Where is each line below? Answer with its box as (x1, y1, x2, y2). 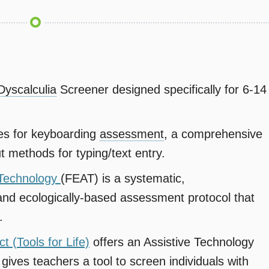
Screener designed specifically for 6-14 (56, 82, 267, 96)
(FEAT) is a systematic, (60, 171, 185, 185)
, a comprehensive (163, 127, 262, 141)
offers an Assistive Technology (89, 235, 254, 249)
